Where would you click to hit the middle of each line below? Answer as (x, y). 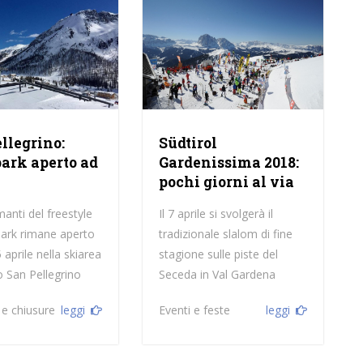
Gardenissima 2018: (228, 162)
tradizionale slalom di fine (225, 233)
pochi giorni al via (226, 181)
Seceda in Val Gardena (217, 274)
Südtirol (188, 143)
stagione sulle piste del (218, 254)
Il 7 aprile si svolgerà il (216, 213)
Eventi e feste (194, 310)
